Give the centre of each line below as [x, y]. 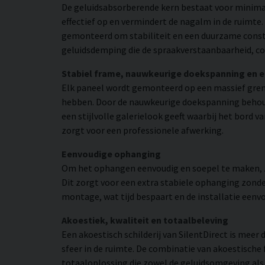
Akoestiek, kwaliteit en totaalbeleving [145, 220]
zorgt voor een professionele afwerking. [143, 130]
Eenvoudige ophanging [111, 153]
